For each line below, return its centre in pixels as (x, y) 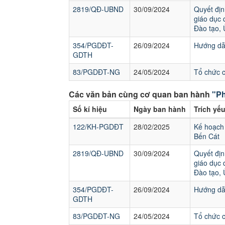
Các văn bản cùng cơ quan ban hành (140, 94)
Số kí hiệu (90, 109)
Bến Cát (207, 136)
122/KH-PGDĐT (98, 127)
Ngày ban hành (160, 109)
